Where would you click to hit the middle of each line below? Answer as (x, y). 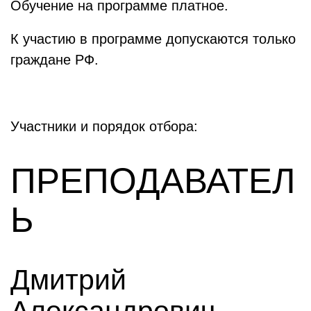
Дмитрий (68, 280)
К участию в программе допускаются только (153, 39)
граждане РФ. (54, 60)
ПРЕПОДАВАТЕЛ (153, 181)
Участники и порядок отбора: (106, 127)
